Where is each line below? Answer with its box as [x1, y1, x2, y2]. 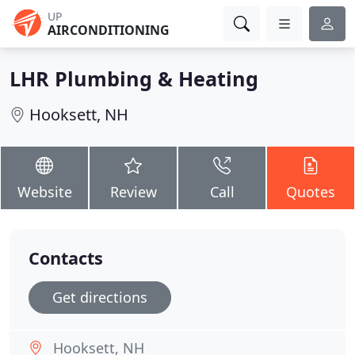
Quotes [286, 182, 335, 201]
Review [109, 182, 157, 201]
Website [17, 182, 72, 201]
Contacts [29, 246, 103, 269]
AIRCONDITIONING [48, 21, 170, 39]
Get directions [52, 288, 147, 307]
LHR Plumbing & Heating [10, 65, 258, 92]
